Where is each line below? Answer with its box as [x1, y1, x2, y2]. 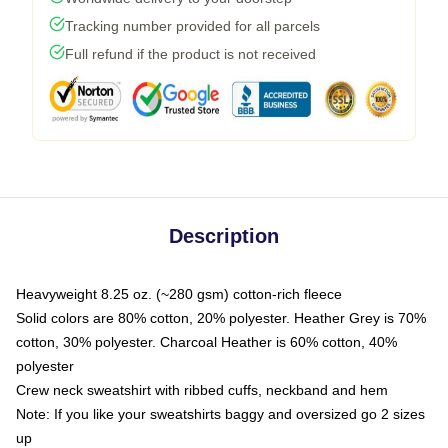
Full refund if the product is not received [65, 45, 316, 62]
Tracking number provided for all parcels [65, 17, 320, 34]
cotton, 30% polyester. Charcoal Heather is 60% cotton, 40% [16, 333, 397, 350]
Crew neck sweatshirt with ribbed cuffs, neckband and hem [16, 381, 388, 398]
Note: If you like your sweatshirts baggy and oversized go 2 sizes [16, 405, 425, 422]
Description [169, 224, 279, 247]
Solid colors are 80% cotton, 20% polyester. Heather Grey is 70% [16, 309, 426, 326]
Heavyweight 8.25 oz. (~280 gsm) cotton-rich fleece [16, 285, 342, 302]
